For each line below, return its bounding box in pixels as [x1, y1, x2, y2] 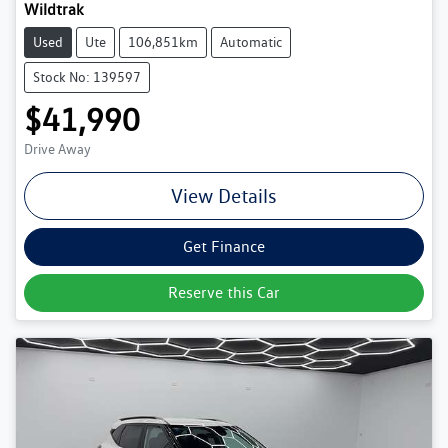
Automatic [220, 33, 282, 50]
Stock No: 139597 [33, 68, 141, 85]
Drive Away [24, 140, 91, 157]
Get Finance [183, 236, 265, 256]
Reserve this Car [168, 282, 280, 302]
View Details [171, 183, 277, 208]
